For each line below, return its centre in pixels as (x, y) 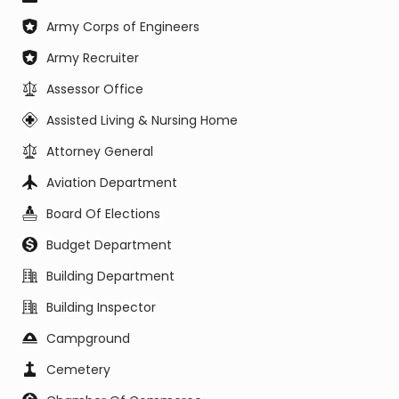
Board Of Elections (103, 214)
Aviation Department (112, 183)
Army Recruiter (93, 58)
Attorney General (100, 151)
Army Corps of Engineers (123, 27)
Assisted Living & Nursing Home (142, 120)
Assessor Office (95, 89)
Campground (88, 338)
